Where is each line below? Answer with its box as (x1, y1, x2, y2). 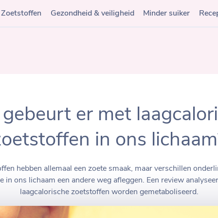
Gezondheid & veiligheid (50, 9, 134, 18)
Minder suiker (143, 9, 190, 18)
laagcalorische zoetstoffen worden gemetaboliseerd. (19, 188, 199, 196)
